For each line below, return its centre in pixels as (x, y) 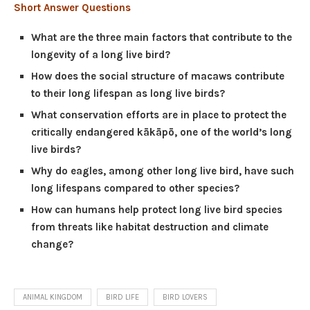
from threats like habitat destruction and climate (150, 227)
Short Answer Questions (72, 8)
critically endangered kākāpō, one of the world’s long (162, 133)
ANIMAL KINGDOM (53, 298)
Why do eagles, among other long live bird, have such (163, 171)
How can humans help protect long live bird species (157, 210)
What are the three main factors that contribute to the (162, 38)
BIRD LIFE (122, 298)
